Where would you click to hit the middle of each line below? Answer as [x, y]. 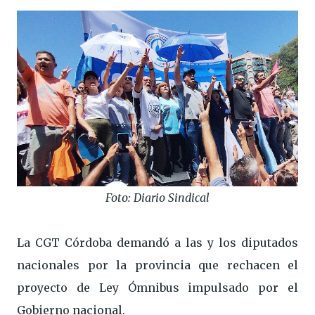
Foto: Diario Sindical [157, 198]
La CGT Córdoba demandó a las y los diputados [157, 243]
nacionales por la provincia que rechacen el [157, 265]
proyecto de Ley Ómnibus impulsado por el [157, 288]
